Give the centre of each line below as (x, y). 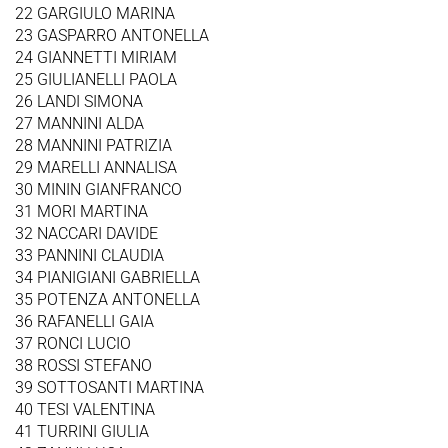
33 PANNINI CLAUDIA (89, 255)
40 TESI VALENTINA (85, 409)
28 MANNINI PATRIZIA (93, 145)
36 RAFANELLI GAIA (84, 321)
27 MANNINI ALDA (79, 123)
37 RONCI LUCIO (73, 343)
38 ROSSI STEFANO (83, 365)
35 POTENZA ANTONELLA (107, 299)
